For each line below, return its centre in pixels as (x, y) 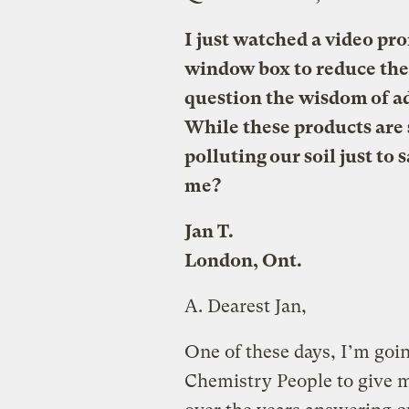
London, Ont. (243, 261)
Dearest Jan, (254, 307)
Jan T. (209, 232)
